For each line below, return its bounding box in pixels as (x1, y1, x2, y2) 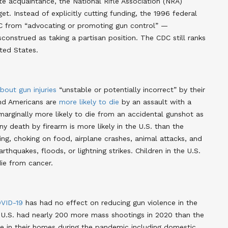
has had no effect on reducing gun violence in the (23, 198, 197, 207)
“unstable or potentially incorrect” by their (56, 85, 205, 94)
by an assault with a (119, 97, 191, 106)
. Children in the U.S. (131, 146, 201, 155)
